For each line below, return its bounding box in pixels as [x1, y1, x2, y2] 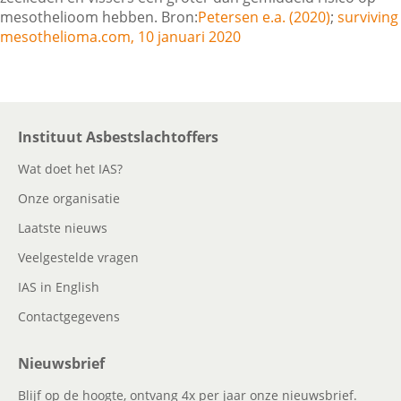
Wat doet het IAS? [18, 160, 123, 177]
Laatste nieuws [18, 219, 107, 236]
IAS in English [18, 278, 99, 295]
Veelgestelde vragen [18, 249, 139, 266]
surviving [337, 7, 398, 27]
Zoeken [36, 110, 101, 136]
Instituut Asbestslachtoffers [18, 127, 218, 147]
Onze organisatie [18, 190, 120, 207]
